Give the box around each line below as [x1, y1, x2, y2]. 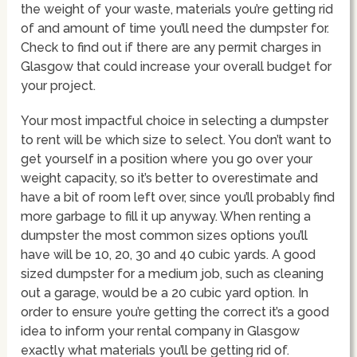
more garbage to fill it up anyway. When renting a [21, 208, 312, 224]
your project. [21, 77, 96, 93]
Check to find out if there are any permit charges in [21, 39, 322, 55]
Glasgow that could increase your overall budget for [21, 58, 332, 74]
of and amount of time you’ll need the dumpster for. [21, 20, 330, 36]
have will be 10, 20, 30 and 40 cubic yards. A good [21, 246, 316, 262]
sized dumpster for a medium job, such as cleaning [21, 265, 324, 281]
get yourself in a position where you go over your [21, 151, 313, 167]
